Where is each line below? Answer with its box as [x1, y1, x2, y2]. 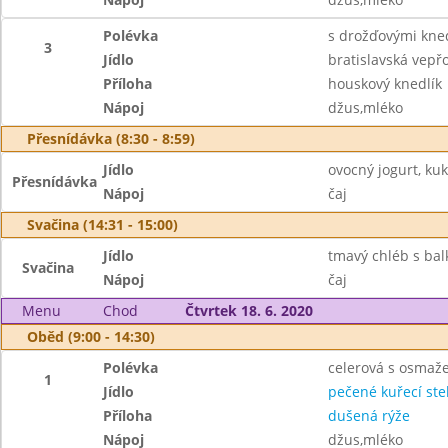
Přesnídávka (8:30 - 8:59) [27, 129, 195, 148]
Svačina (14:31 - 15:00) [27, 215, 178, 234]
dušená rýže [327, 406, 410, 425]
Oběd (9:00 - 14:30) [27, 327, 155, 346]
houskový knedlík [327, 74, 442, 93]
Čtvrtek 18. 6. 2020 [184, 301, 313, 320]
